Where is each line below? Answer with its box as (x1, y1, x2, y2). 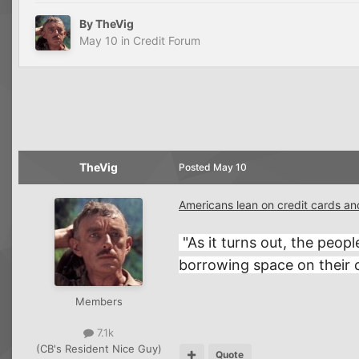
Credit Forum (133, 34, 200, 48)
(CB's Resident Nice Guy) (35, 341, 162, 355)
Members (75, 295, 123, 309)
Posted (179, 161, 213, 174)
